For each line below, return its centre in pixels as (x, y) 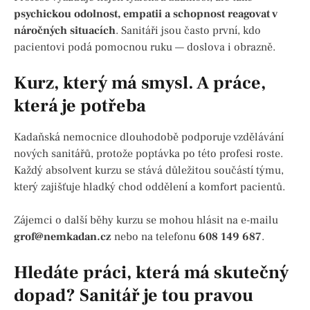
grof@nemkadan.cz (63, 236)
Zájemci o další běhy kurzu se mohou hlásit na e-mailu (146, 220)
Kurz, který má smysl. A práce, (140, 83)
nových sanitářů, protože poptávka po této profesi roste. (148, 153)
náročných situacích (65, 30)
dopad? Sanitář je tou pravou (134, 295)
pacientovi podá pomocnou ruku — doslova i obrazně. (145, 47)
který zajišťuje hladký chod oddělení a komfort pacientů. (149, 186)
